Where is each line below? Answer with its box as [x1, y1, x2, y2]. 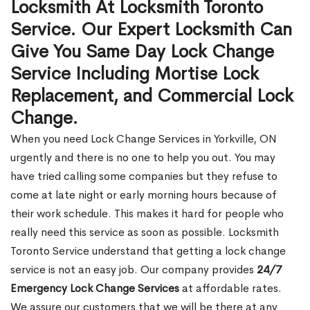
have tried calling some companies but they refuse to [10, 169, 277, 183]
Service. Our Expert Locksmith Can [10, 18, 292, 41]
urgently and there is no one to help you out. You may [10, 150, 275, 165]
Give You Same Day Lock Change [10, 40, 274, 63]
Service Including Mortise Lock [10, 62, 259, 85]
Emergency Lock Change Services [10, 281, 179, 295]
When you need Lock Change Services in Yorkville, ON [10, 131, 277, 146]
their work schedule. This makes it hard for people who [10, 206, 284, 221]
